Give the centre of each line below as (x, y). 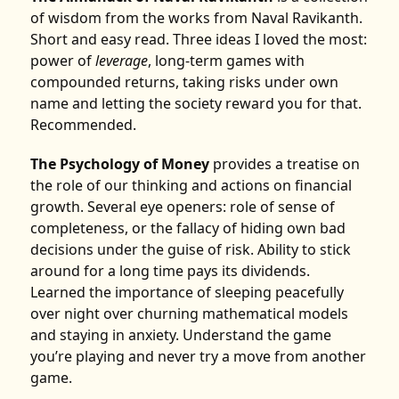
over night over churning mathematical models (190, 314)
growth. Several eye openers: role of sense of (183, 207)
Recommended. (84, 125)
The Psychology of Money (120, 164)
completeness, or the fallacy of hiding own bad (188, 228)
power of (63, 61)
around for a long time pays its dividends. (171, 271)
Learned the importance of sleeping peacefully (187, 293)
